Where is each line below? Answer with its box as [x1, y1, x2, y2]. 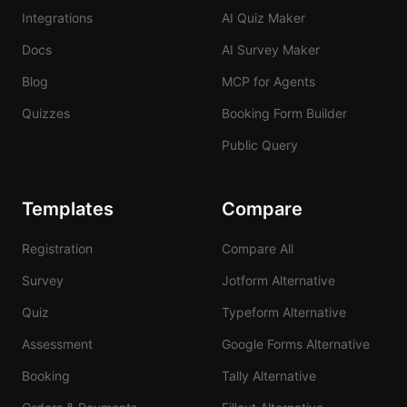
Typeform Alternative [222, 304, 346, 320]
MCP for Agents [222, 74, 315, 89]
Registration [22, 241, 93, 256]
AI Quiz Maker [222, 10, 305, 25]
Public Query [222, 137, 298, 153]
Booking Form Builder [222, 105, 347, 121]
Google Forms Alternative [222, 336, 370, 352]
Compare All [222, 241, 293, 256]
